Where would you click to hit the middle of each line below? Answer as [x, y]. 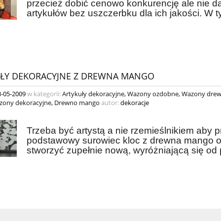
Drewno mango [77, 103]
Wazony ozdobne [153, 94]
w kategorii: [44, 94]
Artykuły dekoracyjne [93, 94]
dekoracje [135, 103]
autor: [110, 103]
